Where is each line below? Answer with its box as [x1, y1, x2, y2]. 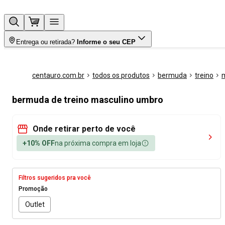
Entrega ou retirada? [16, 38, 75, 46]
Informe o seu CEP [77, 38, 136, 46]
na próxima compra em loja [55, 139, 141, 147]
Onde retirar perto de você [33, 124, 136, 134]
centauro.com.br [32, 71, 84, 79]
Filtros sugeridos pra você [19, 174, 91, 181]
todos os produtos [92, 71, 150, 79]
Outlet [25, 200, 45, 208]
